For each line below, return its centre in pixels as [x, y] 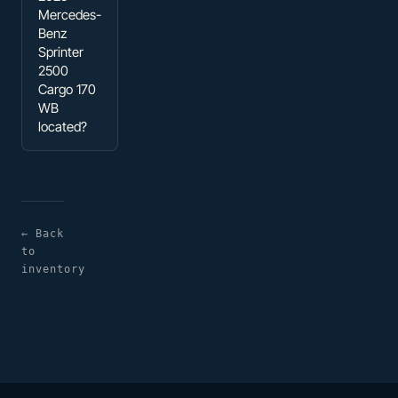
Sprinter [61, 52]
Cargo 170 [67, 89]
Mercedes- [70, 14]
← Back [43, 233]
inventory [53, 269]
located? [63, 126]
